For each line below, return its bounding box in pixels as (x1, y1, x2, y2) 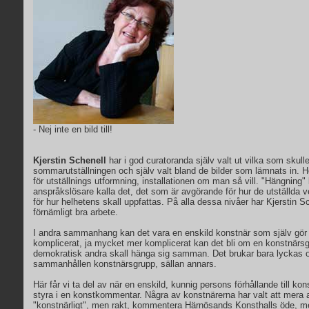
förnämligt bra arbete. (33, 207, 118, 217)
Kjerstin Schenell (33, 155, 106, 166)
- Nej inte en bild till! (33, 124, 112, 134)
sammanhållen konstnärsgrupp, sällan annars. (33, 259, 217, 269)
